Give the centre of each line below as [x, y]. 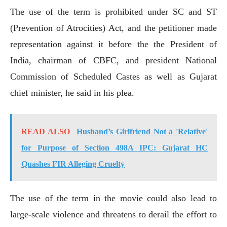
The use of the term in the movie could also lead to [113, 198]
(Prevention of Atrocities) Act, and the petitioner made [113, 28]
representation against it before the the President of [113, 44]
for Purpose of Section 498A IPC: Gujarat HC [115, 147]
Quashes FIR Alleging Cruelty [73, 164]
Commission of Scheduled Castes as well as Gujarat [113, 76]
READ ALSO [46, 131]
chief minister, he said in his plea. [72, 92]
